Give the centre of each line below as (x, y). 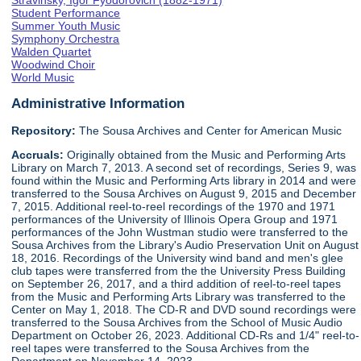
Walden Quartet (52, 52)
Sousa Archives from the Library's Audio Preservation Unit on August (185, 245)
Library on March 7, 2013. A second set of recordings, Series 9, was (184, 168)
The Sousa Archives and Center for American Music (209, 130)
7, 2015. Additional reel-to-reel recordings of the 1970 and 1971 (174, 207)
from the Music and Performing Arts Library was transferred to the (179, 297)
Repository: (44, 130)
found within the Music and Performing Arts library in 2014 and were (184, 181)
